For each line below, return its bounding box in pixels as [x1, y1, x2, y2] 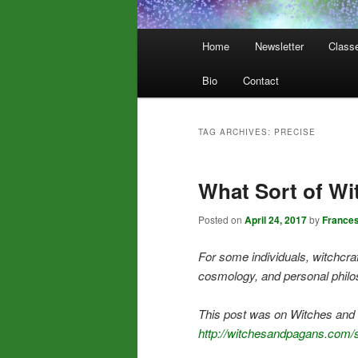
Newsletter [254, 38, 304, 54]
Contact [242, 73, 279, 89]
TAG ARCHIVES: [198, 126, 274, 138]
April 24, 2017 [245, 213, 307, 228]
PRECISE [274, 126, 316, 138]
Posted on [198, 213, 245, 227]
